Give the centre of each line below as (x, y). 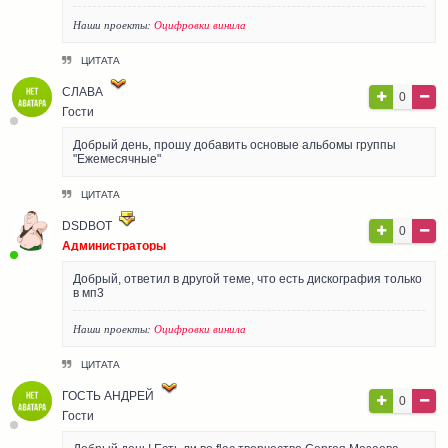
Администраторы (114, 245)
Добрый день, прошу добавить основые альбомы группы (234, 144)
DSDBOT (87, 225)
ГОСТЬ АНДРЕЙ (108, 395)
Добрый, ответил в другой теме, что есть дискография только (247, 278)
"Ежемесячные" (117, 158)
